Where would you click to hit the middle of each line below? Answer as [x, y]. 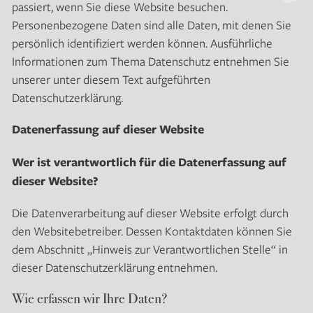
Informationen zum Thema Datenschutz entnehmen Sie [150, 61]
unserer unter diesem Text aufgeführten [111, 79]
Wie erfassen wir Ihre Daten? [89, 298]
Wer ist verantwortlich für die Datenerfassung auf [149, 162]
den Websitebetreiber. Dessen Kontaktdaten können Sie [152, 231]
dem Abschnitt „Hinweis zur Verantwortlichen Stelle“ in [150, 249]
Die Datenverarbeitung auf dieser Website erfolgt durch [150, 213]
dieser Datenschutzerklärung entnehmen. [114, 267]
